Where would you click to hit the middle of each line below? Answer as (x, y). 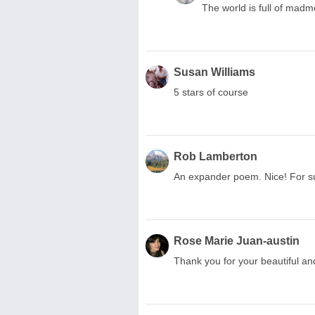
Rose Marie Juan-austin (237, 240)
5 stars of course (211, 92)
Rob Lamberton (216, 156)
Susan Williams (214, 72)
